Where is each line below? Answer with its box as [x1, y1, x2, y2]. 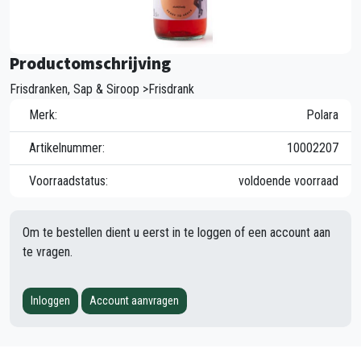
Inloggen [31, 293, 70, 307]
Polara [306, 106, 338, 122]
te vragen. [23, 243, 73, 259]
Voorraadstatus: [29, 172, 108, 189]
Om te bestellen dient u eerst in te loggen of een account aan [23, 224, 330, 240]
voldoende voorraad [239, 172, 338, 189]
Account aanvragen [89, 293, 179, 307]
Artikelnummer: [29, 139, 105, 156]
